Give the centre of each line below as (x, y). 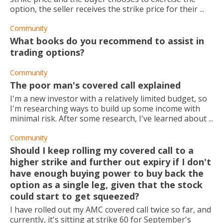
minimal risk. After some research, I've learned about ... (111, 118)
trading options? (47, 52)
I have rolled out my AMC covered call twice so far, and (111, 210)
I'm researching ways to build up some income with (105, 109)
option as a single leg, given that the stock (106, 185)
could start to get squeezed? (75, 196)
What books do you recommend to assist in (107, 41)
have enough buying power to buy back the (107, 173)
